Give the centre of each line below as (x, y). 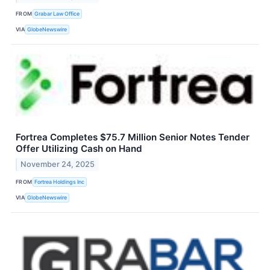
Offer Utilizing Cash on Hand (79, 148)
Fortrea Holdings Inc (60, 182)
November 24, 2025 (58, 164)
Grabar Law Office (57, 14)
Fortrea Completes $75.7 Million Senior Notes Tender (133, 137)
